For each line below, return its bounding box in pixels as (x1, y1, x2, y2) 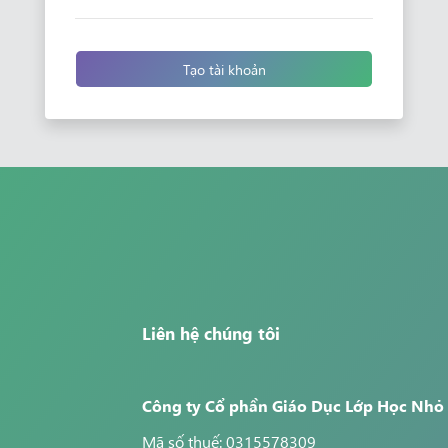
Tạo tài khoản (182, 59, 266, 79)
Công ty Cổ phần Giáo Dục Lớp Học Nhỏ (141, 394, 444, 416)
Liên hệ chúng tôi (141, 321, 280, 345)
